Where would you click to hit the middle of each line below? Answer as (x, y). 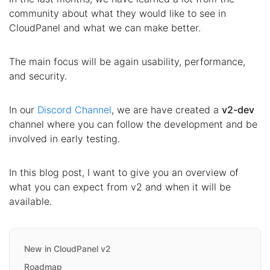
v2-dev (238, 109)
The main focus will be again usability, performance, (127, 61)
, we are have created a (167, 109)
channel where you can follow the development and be (133, 124)
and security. (38, 76)
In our (23, 109)
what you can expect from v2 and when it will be (120, 187)
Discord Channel (74, 109)
